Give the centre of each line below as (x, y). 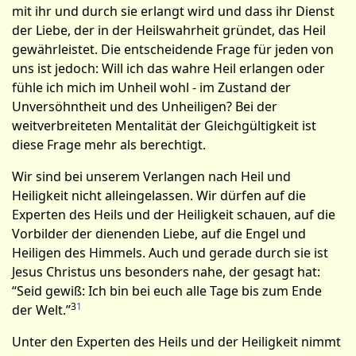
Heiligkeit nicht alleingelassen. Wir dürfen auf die (159, 195)
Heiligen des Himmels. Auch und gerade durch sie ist (170, 253)
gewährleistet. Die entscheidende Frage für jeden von (173, 49)
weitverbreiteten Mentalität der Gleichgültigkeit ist (164, 126)
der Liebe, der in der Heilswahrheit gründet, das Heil (169, 30)
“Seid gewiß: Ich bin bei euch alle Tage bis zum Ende (167, 291)
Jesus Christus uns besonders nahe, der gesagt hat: (166, 272)
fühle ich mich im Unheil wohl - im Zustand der (151, 87)
